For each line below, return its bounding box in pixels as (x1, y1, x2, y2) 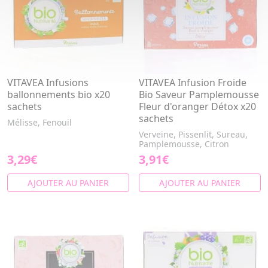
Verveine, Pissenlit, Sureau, (139, 129, 248, 140)
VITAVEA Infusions (7, 76, 89, 89)
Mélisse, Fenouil (7, 117, 72, 128)
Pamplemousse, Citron (139, 138, 229, 150)
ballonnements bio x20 (7, 88, 110, 101)
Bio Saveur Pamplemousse (139, 88, 259, 101)
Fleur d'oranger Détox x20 (139, 100, 256, 113)
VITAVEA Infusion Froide (139, 76, 246, 89)
